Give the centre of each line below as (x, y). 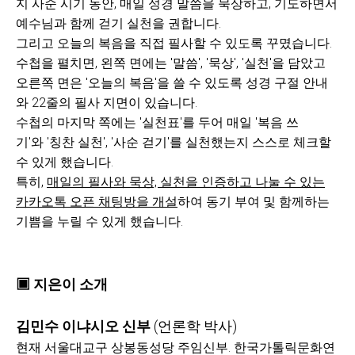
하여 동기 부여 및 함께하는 (254, 202)
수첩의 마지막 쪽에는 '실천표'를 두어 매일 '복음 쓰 (157, 122)
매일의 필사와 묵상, (103, 182)
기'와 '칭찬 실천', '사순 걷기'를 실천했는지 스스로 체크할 (174, 142)
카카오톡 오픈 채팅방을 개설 (97, 202)
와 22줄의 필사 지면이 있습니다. (108, 103)
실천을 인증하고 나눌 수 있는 (242, 182)
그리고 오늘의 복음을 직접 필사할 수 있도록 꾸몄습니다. (176, 43)
